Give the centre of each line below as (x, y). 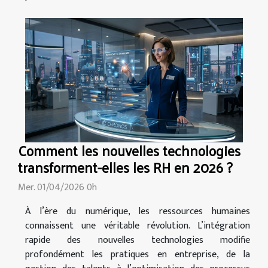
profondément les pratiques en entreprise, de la (138, 254)
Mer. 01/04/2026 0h (57, 187)
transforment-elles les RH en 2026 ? (125, 167)
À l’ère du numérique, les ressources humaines (138, 211)
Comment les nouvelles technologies (129, 150)
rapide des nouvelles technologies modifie (138, 240)
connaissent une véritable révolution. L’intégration (138, 226)
